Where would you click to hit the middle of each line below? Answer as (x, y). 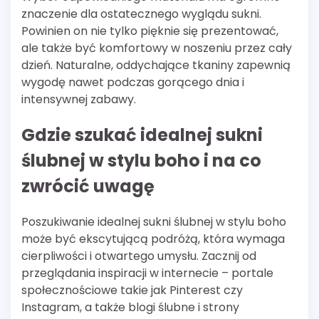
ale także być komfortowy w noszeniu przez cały (157, 48)
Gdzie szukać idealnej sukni (142, 135)
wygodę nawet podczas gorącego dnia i (133, 83)
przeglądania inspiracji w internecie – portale (147, 273)
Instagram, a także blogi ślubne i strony (130, 308)
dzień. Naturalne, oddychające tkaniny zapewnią (156, 66)
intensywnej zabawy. (79, 100)
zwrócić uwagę (88, 187)
